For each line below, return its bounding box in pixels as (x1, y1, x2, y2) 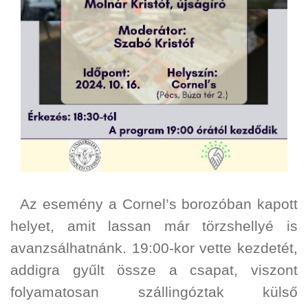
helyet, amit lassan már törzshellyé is (10, 218, 298, 235)
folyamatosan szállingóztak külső (10, 284, 298, 301)
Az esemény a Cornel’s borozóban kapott (10, 196, 298, 213)
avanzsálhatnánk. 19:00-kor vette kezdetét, (10, 240, 298, 257)
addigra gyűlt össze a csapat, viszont (10, 262, 298, 279)
